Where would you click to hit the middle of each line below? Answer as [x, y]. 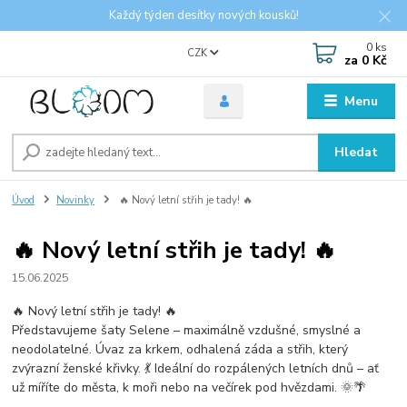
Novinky [75, 201]
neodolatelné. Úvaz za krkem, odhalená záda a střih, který [180, 349]
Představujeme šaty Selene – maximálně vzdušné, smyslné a [187, 330]
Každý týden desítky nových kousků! [203, 15]
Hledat [357, 153]
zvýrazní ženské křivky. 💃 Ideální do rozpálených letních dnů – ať [196, 368]
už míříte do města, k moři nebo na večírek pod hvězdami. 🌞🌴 [189, 387]
